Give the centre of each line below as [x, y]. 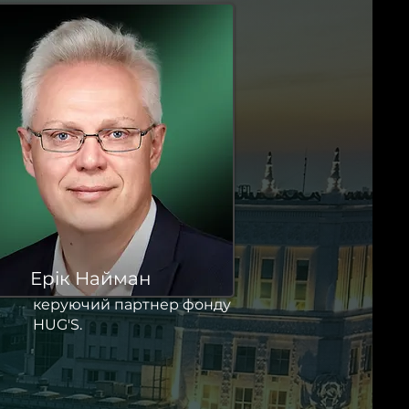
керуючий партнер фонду [132, 304]
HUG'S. [58, 325]
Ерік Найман [91, 278]
